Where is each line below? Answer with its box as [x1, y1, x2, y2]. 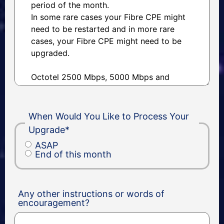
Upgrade [28, 124, 65, 135]
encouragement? [18, 197, 90, 208]
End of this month [35, 149, 111, 160]
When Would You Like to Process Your [28, 111, 189, 122]
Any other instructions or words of [18, 188, 165, 199]
